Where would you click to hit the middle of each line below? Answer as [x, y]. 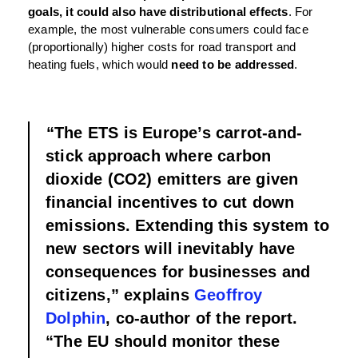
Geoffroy [229, 295]
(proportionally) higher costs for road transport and [162, 47]
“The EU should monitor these [163, 342]
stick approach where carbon [159, 156]
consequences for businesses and [178, 272]
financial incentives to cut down [170, 203]
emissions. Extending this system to [188, 226]
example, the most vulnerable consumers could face [168, 30]
